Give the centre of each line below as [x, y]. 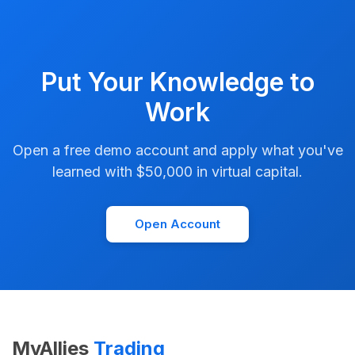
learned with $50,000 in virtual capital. [177, 172]
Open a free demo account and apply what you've [177, 151]
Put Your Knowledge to [177, 82]
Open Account [177, 224]
